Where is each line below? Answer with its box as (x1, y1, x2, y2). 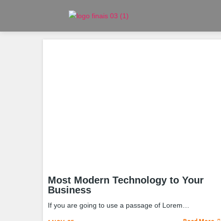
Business (48, 184, 91, 195)
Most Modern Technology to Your (48, 175, 204, 185)
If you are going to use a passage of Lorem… (48, 201, 189, 209)
